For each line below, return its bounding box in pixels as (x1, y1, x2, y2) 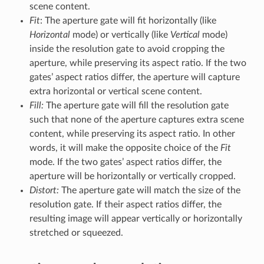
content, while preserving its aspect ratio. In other (29, 128, 235, 138)
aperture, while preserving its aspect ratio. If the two (29, 58, 246, 68)
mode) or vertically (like (70, 29, 170, 39)
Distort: (29, 185, 59, 195)
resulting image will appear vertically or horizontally (29, 213, 242, 223)
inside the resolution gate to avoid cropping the (29, 44, 225, 54)
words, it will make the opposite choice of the (29, 143, 220, 153)
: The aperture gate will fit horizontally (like (39, 15, 216, 25)
